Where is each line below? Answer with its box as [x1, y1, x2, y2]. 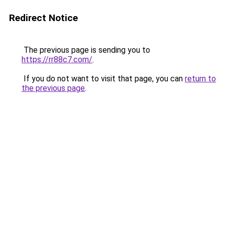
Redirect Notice [9, 12, 78, 24]
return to [185, 74, 216, 83]
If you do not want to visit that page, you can [22, 74, 185, 83]
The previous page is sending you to [22, 45, 150, 55]
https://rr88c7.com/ [22, 55, 92, 64]
